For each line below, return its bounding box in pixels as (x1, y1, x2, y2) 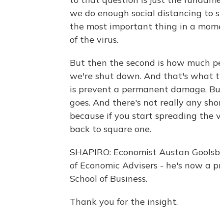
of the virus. (70, 34, 118, 45)
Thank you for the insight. (70, 196, 178, 207)
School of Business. (70, 173, 147, 184)
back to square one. (70, 123, 151, 135)
